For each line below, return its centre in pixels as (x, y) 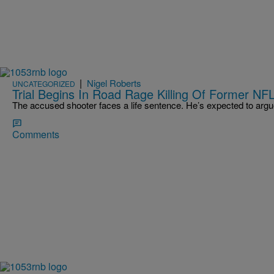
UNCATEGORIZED (44, 84)
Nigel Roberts (114, 83)
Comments (36, 135)
